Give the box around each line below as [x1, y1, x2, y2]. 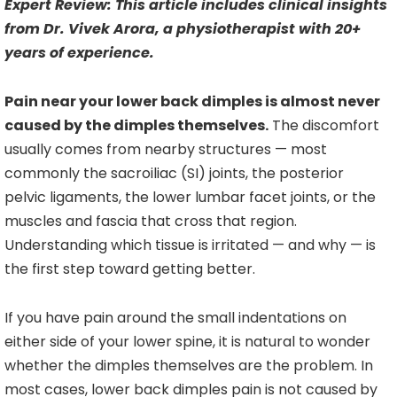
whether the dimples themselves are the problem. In [4, 355, 373, 377]
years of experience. [4, 43, 154, 64]
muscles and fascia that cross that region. [4, 211, 297, 232]
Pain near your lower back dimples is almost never [4, 91, 380, 113]
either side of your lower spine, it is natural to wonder [4, 331, 370, 353]
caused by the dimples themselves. [4, 115, 269, 136]
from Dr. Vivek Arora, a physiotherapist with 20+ [4, 19, 361, 40]
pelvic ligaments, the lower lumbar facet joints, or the [4, 187, 376, 208]
